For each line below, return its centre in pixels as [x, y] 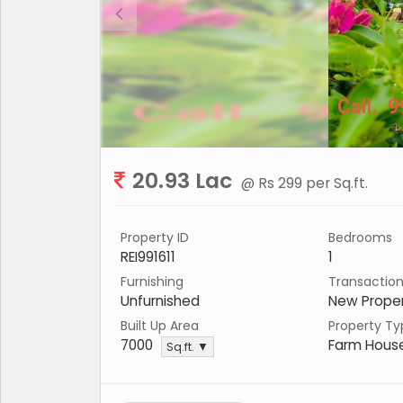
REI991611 [148, 257]
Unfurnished [160, 301]
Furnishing [152, 282]
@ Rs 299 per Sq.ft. [304, 184]
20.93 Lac [182, 181]
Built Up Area [160, 326]
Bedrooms [360, 238]
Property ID [155, 238]
